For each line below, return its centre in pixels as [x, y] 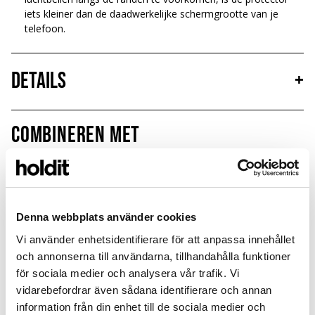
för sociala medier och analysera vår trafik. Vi [128, 273]
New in [186, 175]
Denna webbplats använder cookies [106, 217]
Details [39, 81]
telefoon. [45, 28]
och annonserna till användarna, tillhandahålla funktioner [154, 256]
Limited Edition [49, 175]
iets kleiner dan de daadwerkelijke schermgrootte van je [152, 14]
